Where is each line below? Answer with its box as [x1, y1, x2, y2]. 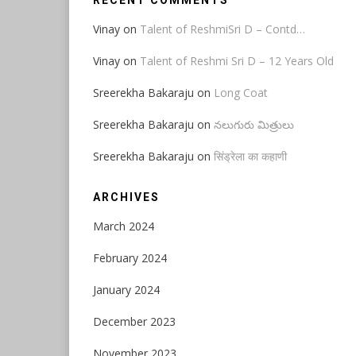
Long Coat [214, 85, 268, 100]
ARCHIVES [93, 191, 160, 203]
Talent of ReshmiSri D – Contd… [140, 21, 305, 37]
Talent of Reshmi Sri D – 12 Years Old [140, 53, 334, 68]
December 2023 [93, 314, 176, 329]
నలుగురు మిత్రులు [214, 117, 294, 132]
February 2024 [93, 250, 167, 265]
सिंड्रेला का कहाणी [214, 149, 287, 164]
